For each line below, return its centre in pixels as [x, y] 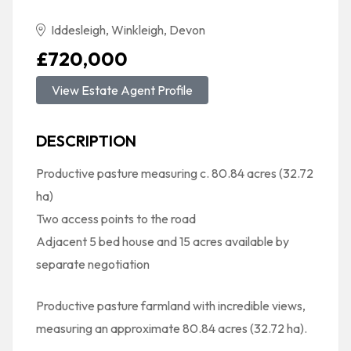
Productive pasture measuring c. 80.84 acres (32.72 [175, 173]
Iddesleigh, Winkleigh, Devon [127, 30]
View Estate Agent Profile [122, 90]
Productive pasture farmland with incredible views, [171, 306]
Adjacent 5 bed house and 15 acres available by [163, 241]
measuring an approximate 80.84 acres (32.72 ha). [172, 328]
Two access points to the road [116, 219]
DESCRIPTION [86, 141]
